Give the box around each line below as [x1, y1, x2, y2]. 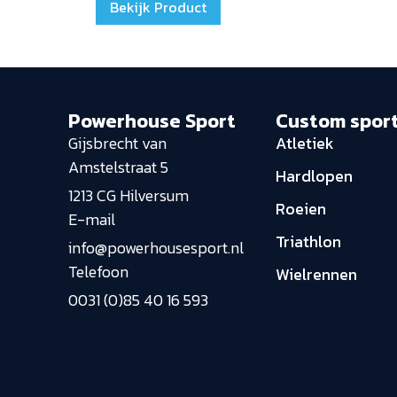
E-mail [68, 207, 116, 232]
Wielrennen [276, 262, 358, 287]
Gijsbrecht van [68, 131, 167, 156]
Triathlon [276, 230, 342, 254]
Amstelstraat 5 [68, 155, 169, 180]
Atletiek [276, 131, 335, 156]
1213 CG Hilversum [68, 183, 190, 208]
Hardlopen [276, 164, 354, 189]
